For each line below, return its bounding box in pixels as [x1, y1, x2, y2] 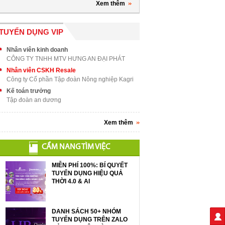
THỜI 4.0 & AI [52, 178, 90, 185]
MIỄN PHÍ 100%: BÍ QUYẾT [52, 162, 128, 169]
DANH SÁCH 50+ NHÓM [52, 208, 121, 215]
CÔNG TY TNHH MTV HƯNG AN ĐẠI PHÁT [7, 55, 125, 62]
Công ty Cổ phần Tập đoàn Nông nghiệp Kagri [7, 76, 134, 83]
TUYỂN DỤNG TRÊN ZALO [52, 216, 128, 223]
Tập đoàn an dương [7, 96, 61, 103]
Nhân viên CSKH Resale [7, 67, 76, 74]
